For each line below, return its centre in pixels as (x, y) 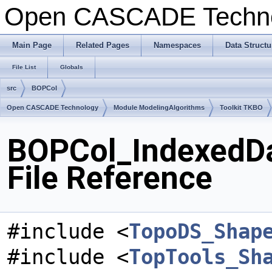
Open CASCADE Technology (53, 107)
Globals (72, 67)
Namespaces (177, 45)
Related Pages (103, 45)
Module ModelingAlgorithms (159, 107)
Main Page (32, 45)
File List (24, 67)
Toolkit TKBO (241, 107)
